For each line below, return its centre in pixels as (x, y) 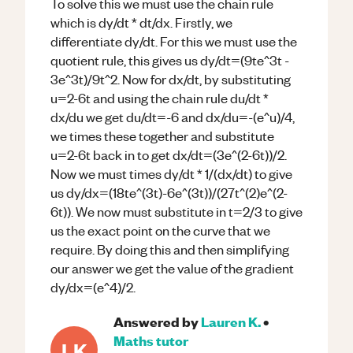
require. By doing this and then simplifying (170, 249)
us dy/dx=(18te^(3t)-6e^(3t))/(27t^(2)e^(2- (169, 192)
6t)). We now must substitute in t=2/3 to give (176, 211)
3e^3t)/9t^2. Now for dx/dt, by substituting (171, 79)
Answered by (156, 321)
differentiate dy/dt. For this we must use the (174, 41)
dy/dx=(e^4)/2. (93, 287)
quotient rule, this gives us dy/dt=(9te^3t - (170, 60)
